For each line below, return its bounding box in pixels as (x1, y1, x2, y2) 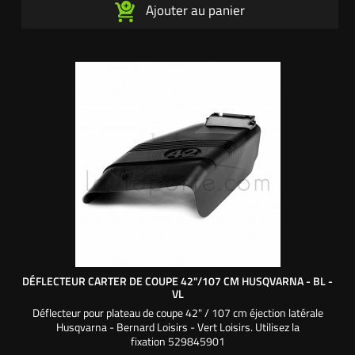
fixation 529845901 (130, 333, 225, 350)
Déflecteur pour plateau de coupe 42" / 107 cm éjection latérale (32, 304, 323, 322)
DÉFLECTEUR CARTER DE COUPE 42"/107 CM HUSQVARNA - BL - (22, 273, 333, 290)
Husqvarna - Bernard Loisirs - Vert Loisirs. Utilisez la (55, 319, 300, 336)
